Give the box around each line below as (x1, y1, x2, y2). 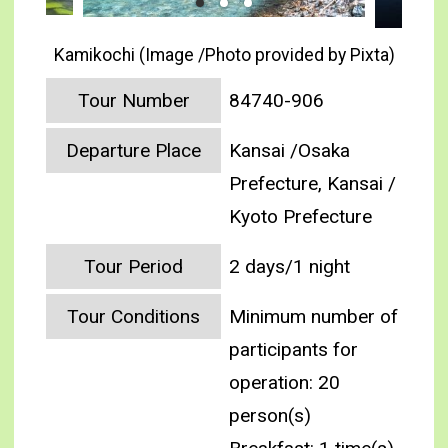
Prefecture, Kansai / (229, 172, 397, 196)
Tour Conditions (67, 305, 201, 328)
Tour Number (77, 89, 190, 112)
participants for (229, 338, 359, 362)
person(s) (229, 404, 312, 428)
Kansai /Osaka (229, 139, 351, 163)
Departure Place (66, 139, 202, 162)
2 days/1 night (229, 255, 351, 279)
